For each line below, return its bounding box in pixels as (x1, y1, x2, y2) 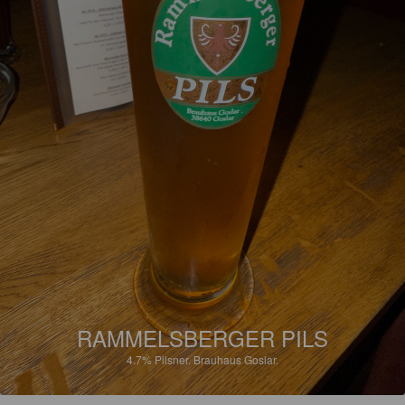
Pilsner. (155, 352, 193, 368)
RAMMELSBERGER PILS (77, 322, 328, 354)
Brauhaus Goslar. (193, 352, 278, 368)
